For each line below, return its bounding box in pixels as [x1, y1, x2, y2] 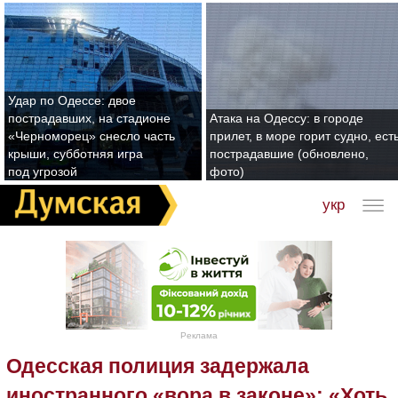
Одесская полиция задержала [6, 354, 309, 378]
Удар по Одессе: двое [8, 93, 136, 107]
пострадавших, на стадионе [8, 111, 171, 125]
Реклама [180, 330, 218, 340]
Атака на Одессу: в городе [210, 111, 363, 125]
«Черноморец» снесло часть [8, 129, 175, 143]
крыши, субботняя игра [8, 147, 143, 161]
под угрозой [8, 164, 77, 179]
